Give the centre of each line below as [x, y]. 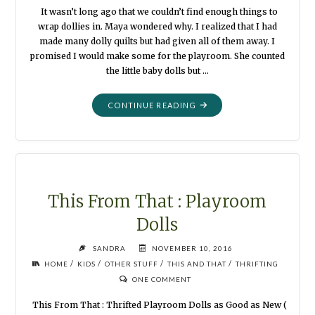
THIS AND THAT [197, 263]
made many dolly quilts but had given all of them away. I [157, 41]
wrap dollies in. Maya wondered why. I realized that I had [157, 27]
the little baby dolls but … [157, 71]
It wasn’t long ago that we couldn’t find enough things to [157, 12]
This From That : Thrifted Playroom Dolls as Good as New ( [157, 305]
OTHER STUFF [132, 263]
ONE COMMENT [161, 279]
